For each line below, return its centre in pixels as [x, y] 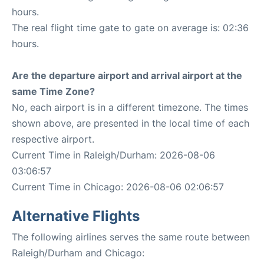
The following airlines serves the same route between [131, 237]
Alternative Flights [76, 216]
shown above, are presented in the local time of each [131, 123]
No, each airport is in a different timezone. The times [130, 107]
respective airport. [53, 139]
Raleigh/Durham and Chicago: [78, 253]
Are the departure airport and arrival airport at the [127, 75]
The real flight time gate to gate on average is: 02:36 [130, 28]
